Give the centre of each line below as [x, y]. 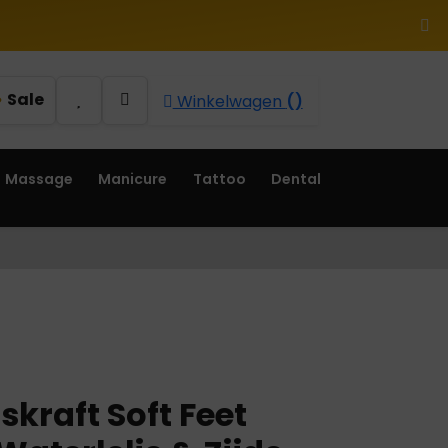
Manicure [133, 179]
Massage [38, 179]
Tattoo [219, 179]
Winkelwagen [229, 101]
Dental [296, 179]
